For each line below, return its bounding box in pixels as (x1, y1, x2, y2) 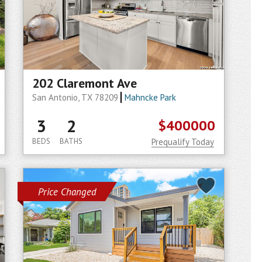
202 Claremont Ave (32, 75, 137, 91)
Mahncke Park (124, 92, 176, 103)
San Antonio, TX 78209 (32, 92, 120, 103)
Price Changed (38, 185, 96, 198)
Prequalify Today (151, 136, 214, 147)
